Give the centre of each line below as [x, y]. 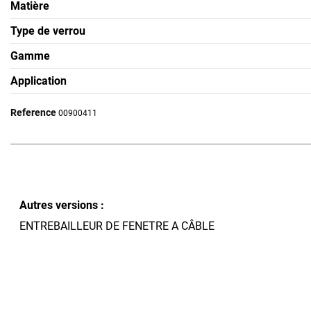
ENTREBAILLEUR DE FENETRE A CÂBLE [117, 226]
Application [39, 81]
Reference [33, 112]
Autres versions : [61, 205]
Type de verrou [48, 31]
